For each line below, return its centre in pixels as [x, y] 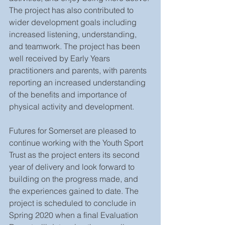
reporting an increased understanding [78, 82]
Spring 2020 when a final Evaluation [75, 215]
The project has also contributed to [72, 10]
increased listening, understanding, [74, 34]
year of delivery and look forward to [73, 167]
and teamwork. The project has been [76, 46]
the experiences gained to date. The [75, 191]
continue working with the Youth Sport [77, 143]
